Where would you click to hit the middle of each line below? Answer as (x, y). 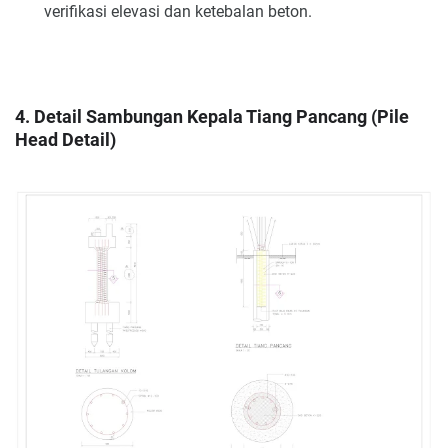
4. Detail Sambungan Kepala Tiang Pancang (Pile (212, 117)
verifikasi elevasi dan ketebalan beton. (177, 12)
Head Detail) (65, 140)
